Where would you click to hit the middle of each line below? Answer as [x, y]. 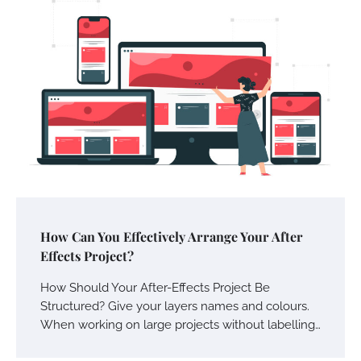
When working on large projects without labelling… [180, 325]
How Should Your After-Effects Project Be [155, 288]
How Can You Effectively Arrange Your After [172, 237]
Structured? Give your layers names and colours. [175, 306]
